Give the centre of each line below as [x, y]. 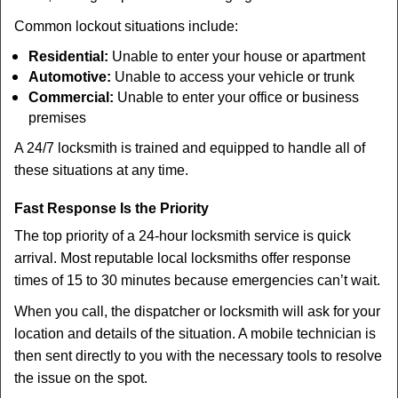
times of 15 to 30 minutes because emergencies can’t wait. [197, 280]
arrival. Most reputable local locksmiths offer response [183, 258]
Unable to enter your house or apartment [237, 56]
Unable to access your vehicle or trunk [233, 77]
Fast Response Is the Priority [111, 208]
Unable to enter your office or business [236, 97]
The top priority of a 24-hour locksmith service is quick [183, 236]
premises [57, 118]
